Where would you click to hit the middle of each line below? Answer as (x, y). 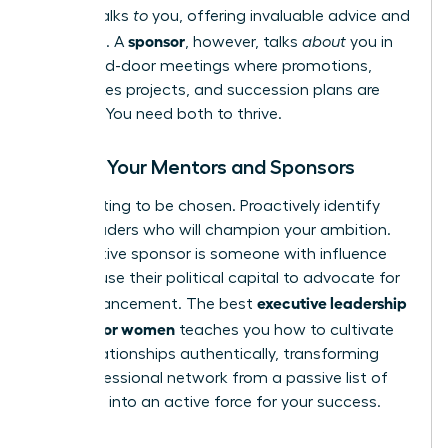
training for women (106, 328)
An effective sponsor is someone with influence (212, 254)
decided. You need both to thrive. (159, 114)
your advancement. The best (147, 304)
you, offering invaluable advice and (279, 16)
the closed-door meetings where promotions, (204, 66)
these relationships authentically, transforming (208, 354)
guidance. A (82, 42)
